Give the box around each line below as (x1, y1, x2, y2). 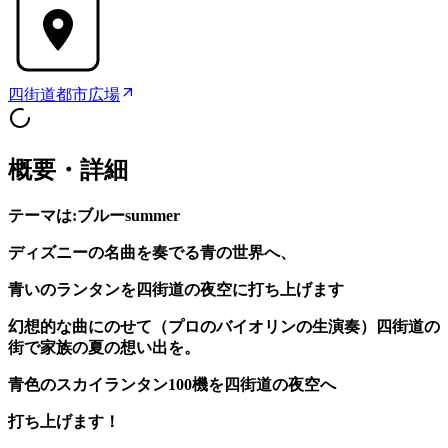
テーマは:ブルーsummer (8, 207, 180, 225)
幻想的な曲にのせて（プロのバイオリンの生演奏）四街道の (8, 318, 440, 336)
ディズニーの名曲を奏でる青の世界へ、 (8, 244, 296, 262)
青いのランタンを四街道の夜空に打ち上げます (8, 281, 344, 299)
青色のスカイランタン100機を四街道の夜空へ (8, 376, 336, 394)
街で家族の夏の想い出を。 (8, 339, 200, 357)
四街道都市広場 (8, 86, 120, 104)
